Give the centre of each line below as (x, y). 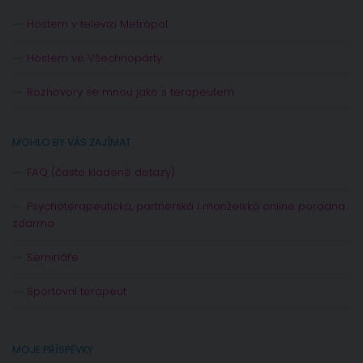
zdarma (33, 223)
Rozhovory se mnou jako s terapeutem (130, 92)
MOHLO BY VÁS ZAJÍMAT (72, 142)
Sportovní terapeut (77, 291)
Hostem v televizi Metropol (97, 23)
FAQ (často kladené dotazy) (101, 172)
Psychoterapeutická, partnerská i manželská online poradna (186, 206)
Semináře (53, 257)
